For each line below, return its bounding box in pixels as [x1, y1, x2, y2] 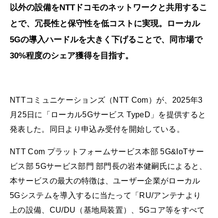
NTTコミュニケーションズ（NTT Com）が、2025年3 [10, 96, 203, 105]
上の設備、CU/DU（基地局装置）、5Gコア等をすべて [10, 205, 205, 214]
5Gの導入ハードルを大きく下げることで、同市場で [10, 35, 202, 45]
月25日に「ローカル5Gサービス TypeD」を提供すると [10, 110, 206, 119]
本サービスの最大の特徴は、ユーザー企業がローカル [10, 176, 200, 185]
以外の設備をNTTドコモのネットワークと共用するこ [10, 3, 207, 13]
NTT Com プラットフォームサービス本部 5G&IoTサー [10, 147, 204, 156]
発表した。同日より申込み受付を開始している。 [10, 125, 185, 134]
